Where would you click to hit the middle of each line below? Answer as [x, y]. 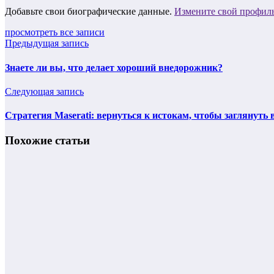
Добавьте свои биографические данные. [90, 12]
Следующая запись [44, 91]
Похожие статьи [47, 141]
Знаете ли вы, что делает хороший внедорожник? [114, 67]
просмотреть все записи [55, 32]
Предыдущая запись [47, 43]
